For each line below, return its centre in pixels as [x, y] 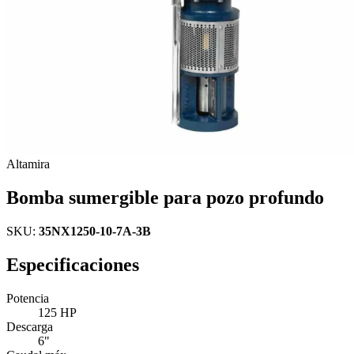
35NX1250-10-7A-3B [95, 231]
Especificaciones [73, 264]
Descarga [30, 326]
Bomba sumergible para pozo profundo [165, 197]
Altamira [28, 164]
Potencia [28, 298]
